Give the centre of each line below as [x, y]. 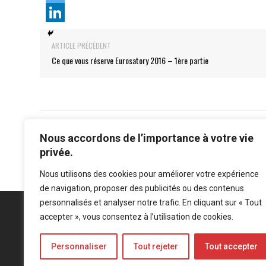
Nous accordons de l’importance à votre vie [147, 138]
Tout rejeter [156, 246]
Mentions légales [60, 248]
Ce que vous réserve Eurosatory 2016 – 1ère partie [130, 60]
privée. [56, 152]
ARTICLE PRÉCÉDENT [81, 45]
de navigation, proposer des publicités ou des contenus [142, 188]
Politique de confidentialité [148, 248]
